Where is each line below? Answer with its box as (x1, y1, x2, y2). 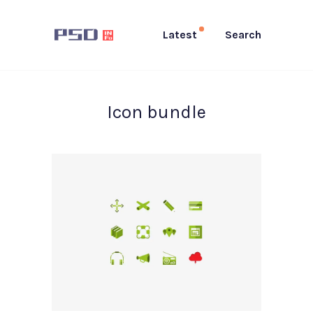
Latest (163, 27, 197, 41)
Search (225, 27, 261, 41)
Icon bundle (107, 101, 206, 123)
